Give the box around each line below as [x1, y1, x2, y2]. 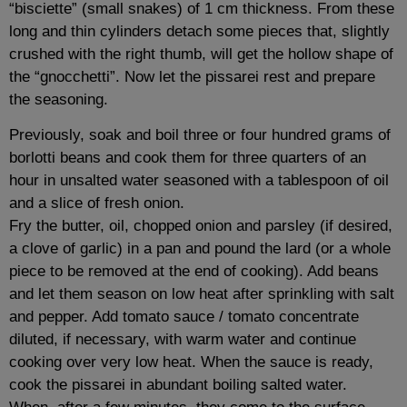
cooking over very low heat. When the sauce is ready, [9, 353, 373, 372]
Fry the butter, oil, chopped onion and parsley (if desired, [9, 217, 392, 235]
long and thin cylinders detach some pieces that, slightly [9, 22, 390, 40]
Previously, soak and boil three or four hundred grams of [9, 126, 391, 144]
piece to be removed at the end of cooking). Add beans [9, 263, 379, 281]
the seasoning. [9, 90, 108, 108]
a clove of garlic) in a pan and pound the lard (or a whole [9, 240, 391, 258]
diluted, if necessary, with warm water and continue [9, 331, 356, 349]
